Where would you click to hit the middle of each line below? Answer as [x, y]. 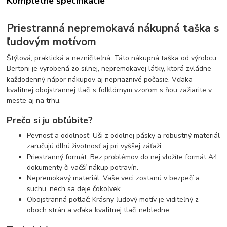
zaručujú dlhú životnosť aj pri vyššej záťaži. [95, 146]
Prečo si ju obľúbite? [50, 120]
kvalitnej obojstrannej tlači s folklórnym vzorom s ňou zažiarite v [109, 90]
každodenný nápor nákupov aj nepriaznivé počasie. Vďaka [100, 79]
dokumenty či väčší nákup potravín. [83, 168]
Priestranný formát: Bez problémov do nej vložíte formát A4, [123, 157]
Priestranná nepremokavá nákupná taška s [113, 29]
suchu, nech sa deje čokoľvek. [75, 189]
